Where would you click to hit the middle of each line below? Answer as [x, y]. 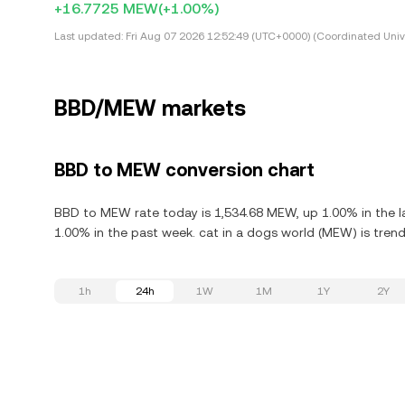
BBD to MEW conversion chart [184, 170]
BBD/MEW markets [150, 108]
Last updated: [89, 36]
